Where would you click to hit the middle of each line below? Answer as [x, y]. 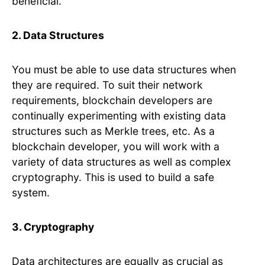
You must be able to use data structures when [124, 70]
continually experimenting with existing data [119, 116]
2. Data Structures [58, 35]
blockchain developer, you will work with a [116, 147]
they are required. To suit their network [107, 85]
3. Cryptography [53, 227]
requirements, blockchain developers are [112, 101]
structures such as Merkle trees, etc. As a [113, 131]
